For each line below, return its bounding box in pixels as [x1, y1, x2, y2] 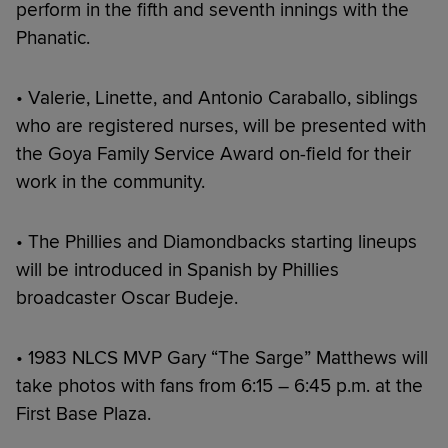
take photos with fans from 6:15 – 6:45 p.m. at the [16, 374, 423, 398]
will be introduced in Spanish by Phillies [16, 258, 339, 282]
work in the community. [16, 170, 205, 194]
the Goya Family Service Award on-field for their [16, 142, 411, 166]
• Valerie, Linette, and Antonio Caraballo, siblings [16, 86, 418, 110]
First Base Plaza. [16, 402, 151, 426]
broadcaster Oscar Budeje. [16, 286, 238, 310]
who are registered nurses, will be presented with [16, 114, 426, 138]
